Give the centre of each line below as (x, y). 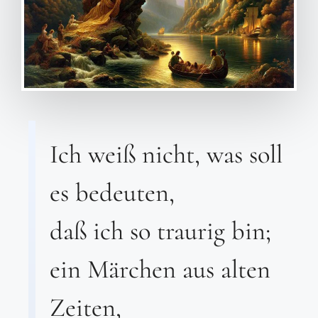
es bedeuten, (112, 193)
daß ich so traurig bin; (160, 231)
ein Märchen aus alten (160, 269)
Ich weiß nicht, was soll (166, 154)
